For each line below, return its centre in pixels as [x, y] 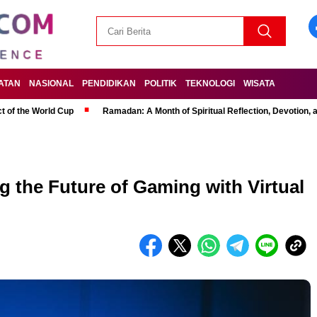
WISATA [259, 83]
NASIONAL [51, 83]
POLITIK [161, 83]
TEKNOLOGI [210, 83]
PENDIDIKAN [109, 83]
